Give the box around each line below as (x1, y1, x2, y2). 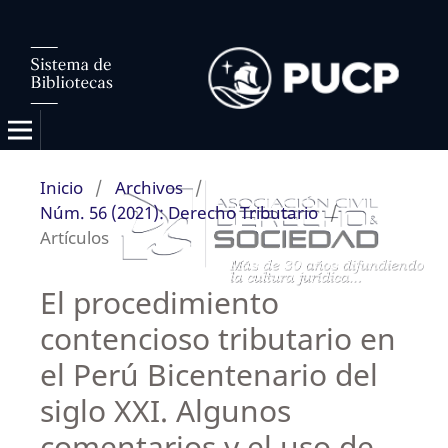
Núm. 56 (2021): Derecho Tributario (39, 200, 318, 224)
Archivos (114, 175, 183, 199)
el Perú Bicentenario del (39, 353, 378, 395)
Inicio (39, 175, 83, 199)
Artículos (39, 225, 109, 249)
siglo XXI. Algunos (39, 389, 291, 431)
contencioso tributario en (39, 317, 396, 359)
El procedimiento (39, 281, 279, 323)
